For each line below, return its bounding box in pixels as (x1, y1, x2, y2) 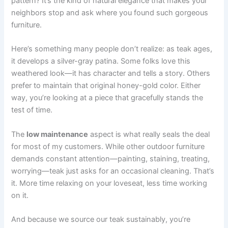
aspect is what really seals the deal (88, 129, 210, 139)
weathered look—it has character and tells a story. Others (11, 69, 211, 78)
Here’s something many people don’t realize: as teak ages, (11, 44, 213, 54)
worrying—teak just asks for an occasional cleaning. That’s (11, 166, 215, 176)
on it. (11, 190, 29, 200)
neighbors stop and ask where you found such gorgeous (11, 8, 209, 17)
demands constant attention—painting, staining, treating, (11, 154, 210, 163)
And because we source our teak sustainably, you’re (11, 214, 191, 224)
